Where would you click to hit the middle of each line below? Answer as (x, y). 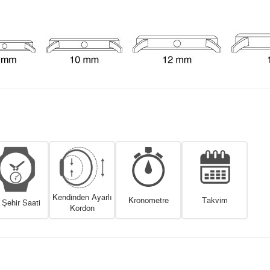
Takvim (215, 201)
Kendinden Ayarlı (82, 198)
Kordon (82, 209)
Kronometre (148, 201)
